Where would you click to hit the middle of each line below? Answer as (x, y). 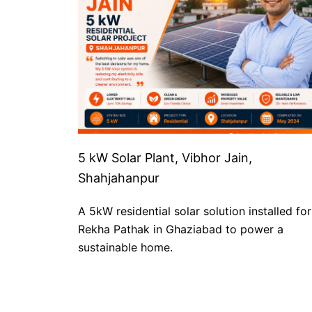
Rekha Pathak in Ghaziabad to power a (181, 229)
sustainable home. (125, 248)
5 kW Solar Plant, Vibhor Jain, (165, 158)
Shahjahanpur (119, 178)
